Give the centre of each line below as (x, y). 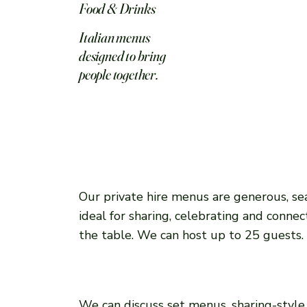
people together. (119, 74)
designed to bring (122, 56)
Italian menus (114, 37)
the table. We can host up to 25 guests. (192, 235)
